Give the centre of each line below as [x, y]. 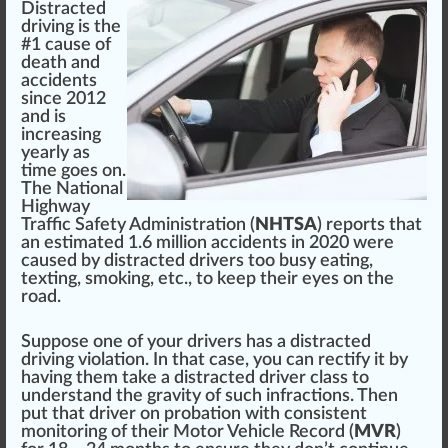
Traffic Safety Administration [133, 224]
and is [43, 116]
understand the [84, 395]
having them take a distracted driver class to [195, 377]
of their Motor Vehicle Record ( [230, 431]
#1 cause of [66, 44]
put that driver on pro [106, 413]
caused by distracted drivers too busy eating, [197, 260]
